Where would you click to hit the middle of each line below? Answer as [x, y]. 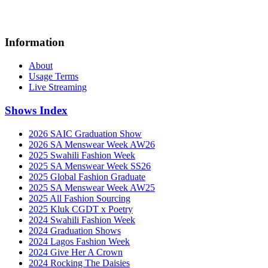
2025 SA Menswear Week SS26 [90, 166]
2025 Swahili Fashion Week [82, 155]
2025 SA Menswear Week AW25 [92, 187]
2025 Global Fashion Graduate [87, 176]
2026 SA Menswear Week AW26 [92, 144]
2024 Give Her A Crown [76, 252]
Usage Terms [54, 77]
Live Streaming [58, 87]
